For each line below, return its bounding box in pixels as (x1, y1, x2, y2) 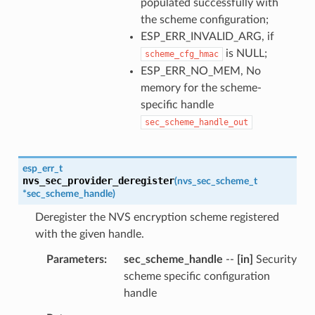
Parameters (46, 253, 104, 265)
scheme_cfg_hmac (144, 49, 219, 59)
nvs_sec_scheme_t (176, 175, 257, 186)
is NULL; (222, 47, 267, 59)
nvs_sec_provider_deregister (22, 174, 174, 186)
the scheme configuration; (140, 13, 269, 25)
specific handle (140, 98, 214, 110)
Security (252, 253, 297, 265)
